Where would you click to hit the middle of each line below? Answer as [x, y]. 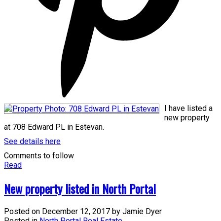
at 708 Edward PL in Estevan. [54, 127]
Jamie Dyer [142, 212]
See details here [32, 141]
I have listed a [188, 108]
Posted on [23, 212]
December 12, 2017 [76, 212]
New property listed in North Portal [80, 188]
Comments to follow [39, 155]
